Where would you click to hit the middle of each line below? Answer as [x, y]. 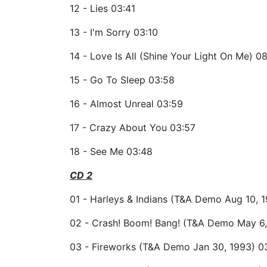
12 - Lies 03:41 [103, 8]
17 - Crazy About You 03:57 [133, 127]
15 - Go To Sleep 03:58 [122, 80]
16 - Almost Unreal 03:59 [126, 103]
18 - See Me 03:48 [111, 151]
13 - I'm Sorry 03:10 [114, 32]
